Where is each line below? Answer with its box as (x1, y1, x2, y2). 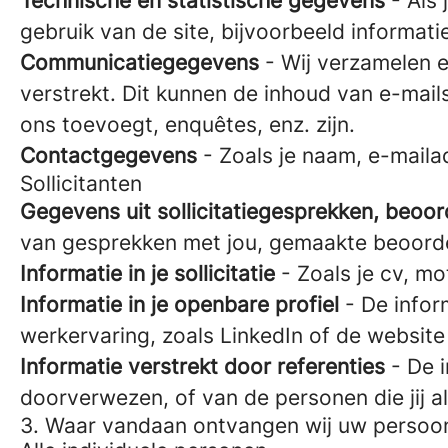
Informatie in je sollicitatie (20, 261, 275, 286)
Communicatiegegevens (20, 50, 259, 75)
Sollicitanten (20, 171, 142, 196)
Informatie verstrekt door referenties (20, 354, 385, 379)
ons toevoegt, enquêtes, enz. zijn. (20, 112, 355, 137)
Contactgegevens (20, 143, 197, 168)
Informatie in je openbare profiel (20, 292, 339, 317)
